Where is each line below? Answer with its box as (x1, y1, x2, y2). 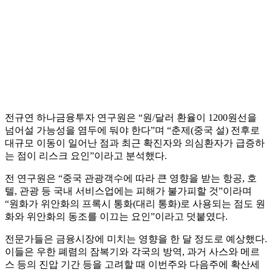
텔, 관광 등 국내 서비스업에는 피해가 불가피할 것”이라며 (5, 186, 252, 197)
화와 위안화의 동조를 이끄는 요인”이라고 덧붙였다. (5, 211, 228, 222)
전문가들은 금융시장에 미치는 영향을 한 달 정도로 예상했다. (5, 234, 267, 245)
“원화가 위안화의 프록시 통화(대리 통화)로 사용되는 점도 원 (5, 199, 265, 209)
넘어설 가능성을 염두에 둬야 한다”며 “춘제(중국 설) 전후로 (5, 125, 260, 136)
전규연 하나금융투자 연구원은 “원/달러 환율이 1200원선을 (5, 112, 257, 123)
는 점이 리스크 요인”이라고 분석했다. (5, 151, 167, 161)
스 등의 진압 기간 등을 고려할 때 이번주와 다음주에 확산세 (5, 259, 260, 270)
